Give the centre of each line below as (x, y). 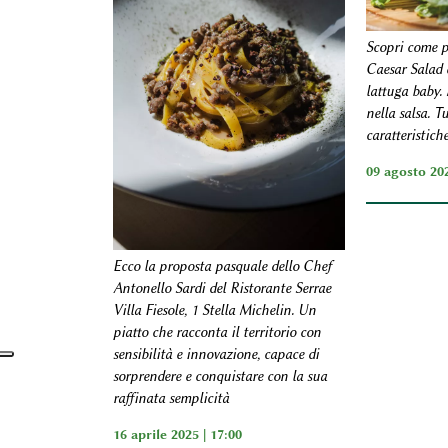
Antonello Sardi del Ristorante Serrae (221, 289)
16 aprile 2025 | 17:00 (177, 434)
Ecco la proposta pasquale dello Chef (222, 267)
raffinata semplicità (170, 399)
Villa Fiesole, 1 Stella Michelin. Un (214, 311)
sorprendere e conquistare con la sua (219, 377)
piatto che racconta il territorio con (216, 333)
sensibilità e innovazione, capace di (215, 355)
